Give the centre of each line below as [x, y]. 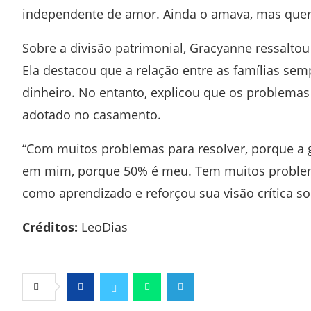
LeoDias [103, 227]
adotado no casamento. [92, 115]
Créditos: [50, 227]
